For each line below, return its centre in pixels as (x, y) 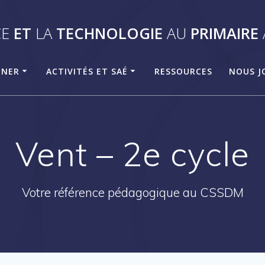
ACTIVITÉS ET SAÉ (87, 71)
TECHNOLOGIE (107, 33)
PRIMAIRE (222, 33)
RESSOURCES (184, 71)
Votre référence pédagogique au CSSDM (132, 193)
